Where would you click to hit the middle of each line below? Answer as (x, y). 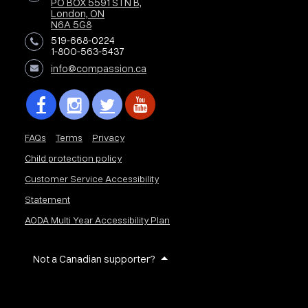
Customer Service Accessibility (92, 179)
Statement (48, 199)
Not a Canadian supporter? (95, 259)
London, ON (78, 13)
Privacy (109, 137)
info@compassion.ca (99, 68)
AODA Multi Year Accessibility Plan (98, 220)
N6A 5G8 (71, 24)
